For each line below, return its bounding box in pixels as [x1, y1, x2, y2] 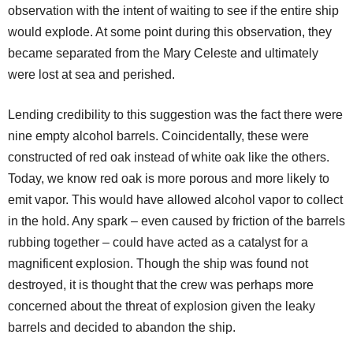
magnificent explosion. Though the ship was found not [8, 256, 308, 270]
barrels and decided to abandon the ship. [8, 320, 236, 334]
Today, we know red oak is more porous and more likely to [8, 171, 329, 185]
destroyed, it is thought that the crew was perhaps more [8, 277, 314, 292]
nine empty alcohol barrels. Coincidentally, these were [8, 128, 309, 143]
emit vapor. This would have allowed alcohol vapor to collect [8, 192, 343, 206]
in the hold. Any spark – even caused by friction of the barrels [8, 214, 345, 228]
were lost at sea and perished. [8, 67, 175, 81]
